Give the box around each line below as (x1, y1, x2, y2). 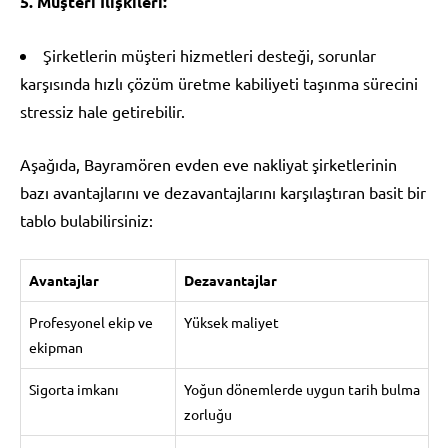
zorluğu (184, 404, 232, 423)
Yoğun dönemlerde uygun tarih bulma (184, 379, 420, 398)
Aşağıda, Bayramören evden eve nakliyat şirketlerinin (20, 153, 397, 174)
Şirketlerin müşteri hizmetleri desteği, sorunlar (43, 44, 376, 65)
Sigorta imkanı (29, 379, 119, 398)
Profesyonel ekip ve (29, 312, 153, 331)
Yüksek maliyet (184, 312, 279, 331)
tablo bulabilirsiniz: (20, 209, 153, 230)
